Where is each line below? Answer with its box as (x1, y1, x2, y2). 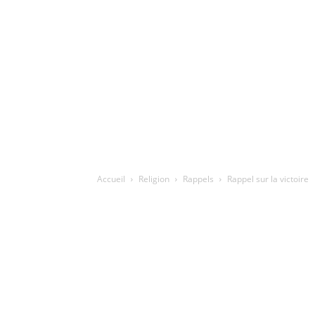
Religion (139, 173, 169, 185)
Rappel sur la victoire (227, 173, 309, 185)
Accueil (97, 173, 125, 185)
